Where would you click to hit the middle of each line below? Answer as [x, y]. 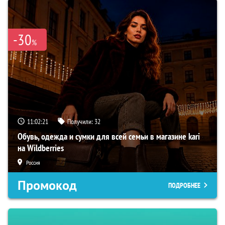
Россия [33, 162]
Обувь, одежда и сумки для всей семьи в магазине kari [109, 136]
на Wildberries [41, 148]
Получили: [81, 121]
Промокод [47, 185]
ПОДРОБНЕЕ [184, 185]
